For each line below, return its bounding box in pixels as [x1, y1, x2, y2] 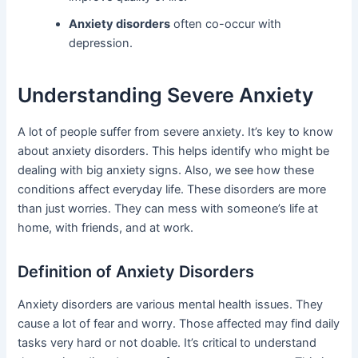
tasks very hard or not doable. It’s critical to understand [18, 335, 317, 350]
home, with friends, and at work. [18, 220, 194, 235]
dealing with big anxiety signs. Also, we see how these [18, 162, 315, 177]
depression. [69, 35, 133, 50]
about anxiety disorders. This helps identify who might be [18, 143, 330, 158]
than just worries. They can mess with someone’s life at [18, 201, 319, 216]
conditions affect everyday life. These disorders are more [18, 181, 327, 197]
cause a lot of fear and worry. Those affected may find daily [18, 316, 340, 331]
